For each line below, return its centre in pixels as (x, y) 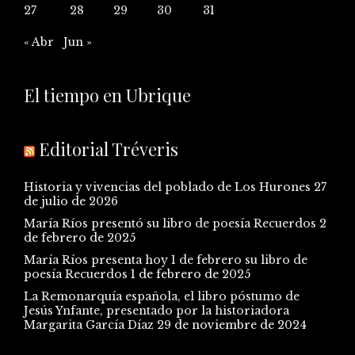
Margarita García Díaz (89, 325)
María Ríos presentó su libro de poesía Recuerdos (170, 224)
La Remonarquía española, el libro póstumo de (162, 297)
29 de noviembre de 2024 (232, 325)
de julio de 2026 (71, 202)
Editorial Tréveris (109, 149)
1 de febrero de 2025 (191, 275)
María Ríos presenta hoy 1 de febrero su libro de (166, 260)
